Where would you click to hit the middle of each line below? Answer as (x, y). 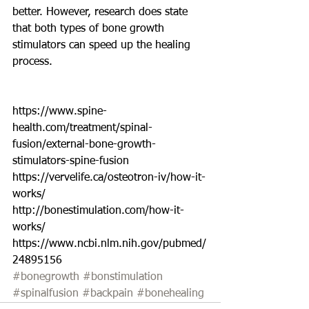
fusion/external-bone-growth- (84, 144)
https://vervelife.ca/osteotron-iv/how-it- (109, 178)
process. (34, 62)
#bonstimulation (123, 277)
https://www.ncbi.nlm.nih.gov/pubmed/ (109, 244)
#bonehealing (170, 293)
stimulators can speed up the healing (103, 45)
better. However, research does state (102, 12)
